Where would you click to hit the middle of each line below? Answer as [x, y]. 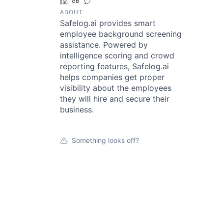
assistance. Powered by [104, 45]
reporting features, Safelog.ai [114, 66]
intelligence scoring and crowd [117, 55]
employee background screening [121, 34]
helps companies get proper [112, 77]
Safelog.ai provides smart [108, 23]
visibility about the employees [116, 88]
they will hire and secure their [115, 99]
